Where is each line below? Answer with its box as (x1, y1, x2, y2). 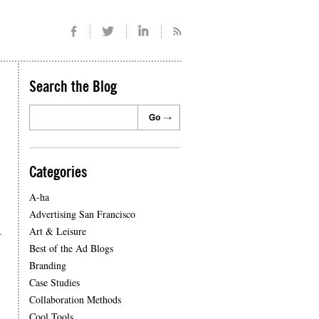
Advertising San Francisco (29, 207, 135, 221)
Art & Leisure (29, 224, 86, 238)
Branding (29, 258, 66, 272)
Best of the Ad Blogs (29, 241, 113, 255)
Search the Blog (29, 79, 117, 95)
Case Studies (29, 276, 80, 289)
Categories (29, 164, 87, 180)
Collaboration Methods (29, 293, 121, 306)
